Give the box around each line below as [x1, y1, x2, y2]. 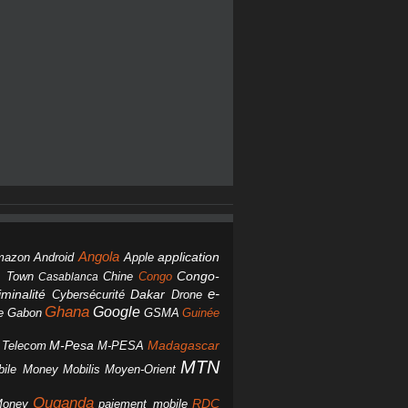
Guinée [182, 306, 220, 321]
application [158, 250, 220, 265]
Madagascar [148, 339, 220, 353]
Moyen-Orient [104, 362, 176, 377]
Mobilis [62, 362, 100, 377]
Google [93, 303, 140, 321]
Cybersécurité [51, 288, 125, 302]
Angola [78, 250, 120, 265]
